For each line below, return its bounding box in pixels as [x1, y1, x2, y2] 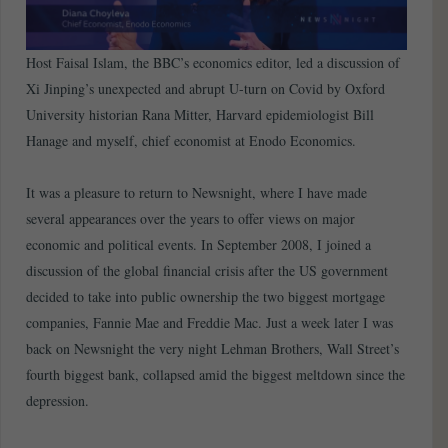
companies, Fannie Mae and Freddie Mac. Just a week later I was [26, 313, 393, 333]
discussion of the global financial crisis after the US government [26, 261, 388, 281]
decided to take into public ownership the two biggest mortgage [26, 287, 385, 307]
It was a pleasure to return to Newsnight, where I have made [26, 183, 367, 203]
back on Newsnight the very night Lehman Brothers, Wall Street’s [26, 339, 399, 359]
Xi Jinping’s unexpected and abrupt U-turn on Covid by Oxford [26, 79, 385, 99]
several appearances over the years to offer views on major [26, 209, 355, 229]
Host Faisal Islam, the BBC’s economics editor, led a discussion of [26, 53, 400, 73]
